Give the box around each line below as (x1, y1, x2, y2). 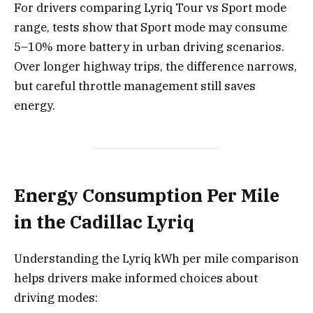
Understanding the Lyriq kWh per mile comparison (14, 250, 299, 266)
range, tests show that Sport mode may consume (14, 19, 287, 35)
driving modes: (14, 289, 98, 305)
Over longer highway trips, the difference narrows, (14, 58, 297, 74)
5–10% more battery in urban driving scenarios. (14, 38, 284, 54)
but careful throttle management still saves (14, 78, 256, 94)
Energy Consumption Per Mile (14, 183, 279, 207)
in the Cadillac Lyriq (14, 210, 194, 233)
